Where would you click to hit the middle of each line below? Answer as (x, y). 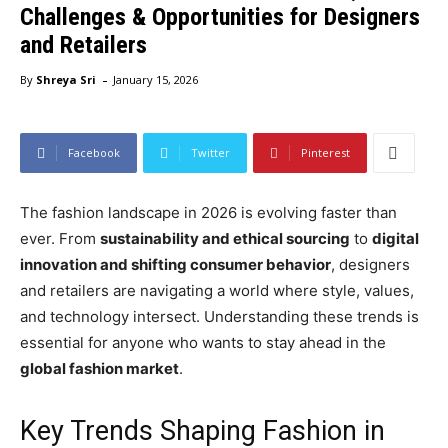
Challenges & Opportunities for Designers (220, 17)
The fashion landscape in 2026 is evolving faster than (208, 213)
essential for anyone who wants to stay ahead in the (203, 343)
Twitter (210, 153)
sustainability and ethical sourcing (225, 239)
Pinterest (325, 153)
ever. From (60, 239)
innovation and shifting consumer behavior (175, 265)
